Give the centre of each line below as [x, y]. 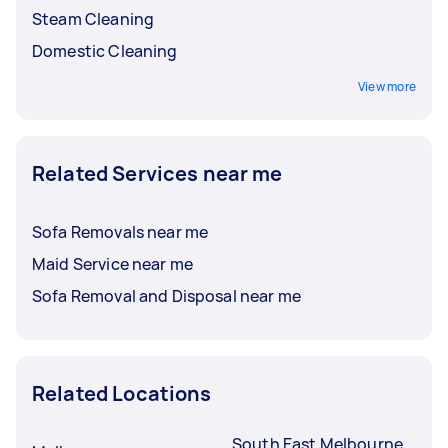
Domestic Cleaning [105, 50]
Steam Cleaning [93, 18]
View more [386, 86]
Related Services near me [157, 173]
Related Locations [122, 393]
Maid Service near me [112, 263]
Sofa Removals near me [120, 231]
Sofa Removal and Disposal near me [166, 295]
